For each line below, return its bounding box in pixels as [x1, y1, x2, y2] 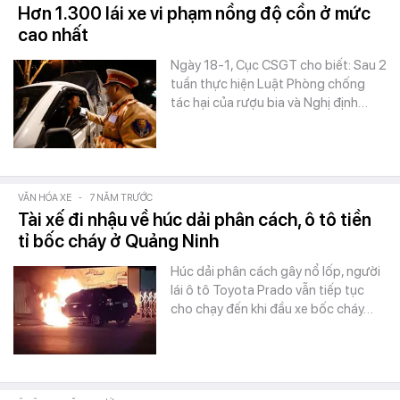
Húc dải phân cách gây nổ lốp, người [171, 263, 380, 279]
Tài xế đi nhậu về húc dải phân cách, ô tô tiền [18, 209, 371, 230]
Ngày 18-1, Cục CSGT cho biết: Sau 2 [171, 57, 387, 73]
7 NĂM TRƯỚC [89, 192, 153, 204]
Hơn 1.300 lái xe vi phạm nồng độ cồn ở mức [18, 3, 371, 24]
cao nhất [18, 24, 88, 46]
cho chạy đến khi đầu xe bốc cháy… [171, 301, 373, 317]
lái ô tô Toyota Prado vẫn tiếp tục [171, 282, 364, 298]
